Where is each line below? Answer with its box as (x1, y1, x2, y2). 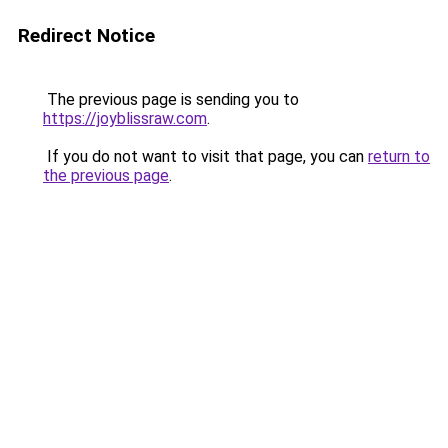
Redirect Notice (18, 24, 155, 47)
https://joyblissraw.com (43, 109, 207, 128)
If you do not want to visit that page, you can (43, 147, 368, 166)
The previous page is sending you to (43, 90, 299, 109)
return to (368, 147, 430, 166)
